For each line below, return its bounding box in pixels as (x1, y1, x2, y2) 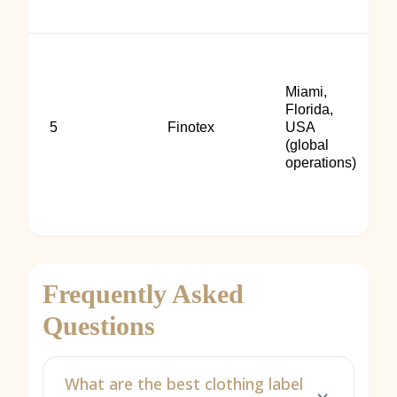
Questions (43, 311, 155, 340)
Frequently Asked (43, 279, 244, 308)
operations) (285, 155, 356, 170)
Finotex (167, 120, 214, 135)
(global (285, 137, 329, 152)
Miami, (285, 84, 327, 99)
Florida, (285, 102, 333, 117)
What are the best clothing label (65, 373, 303, 394)
